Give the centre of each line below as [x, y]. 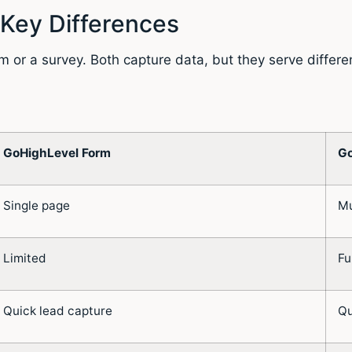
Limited [25, 258]
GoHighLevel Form [57, 152]
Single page [37, 205]
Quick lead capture [58, 310]
